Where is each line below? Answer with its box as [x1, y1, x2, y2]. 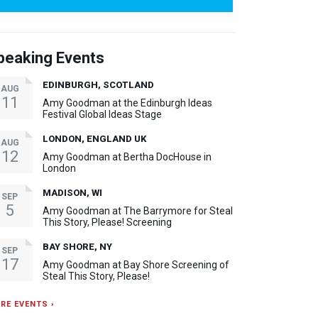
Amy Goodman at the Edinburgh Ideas [43, 97, 212, 109]
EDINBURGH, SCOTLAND [43, 79, 154, 90]
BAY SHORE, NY [43, 241, 112, 252]
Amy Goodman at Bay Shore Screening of [43, 258, 229, 270]
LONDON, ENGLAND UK [43, 133, 146, 144]
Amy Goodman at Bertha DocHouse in [43, 150, 212, 163]
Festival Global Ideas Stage [43, 108, 162, 120]
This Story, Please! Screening [43, 216, 172, 228]
